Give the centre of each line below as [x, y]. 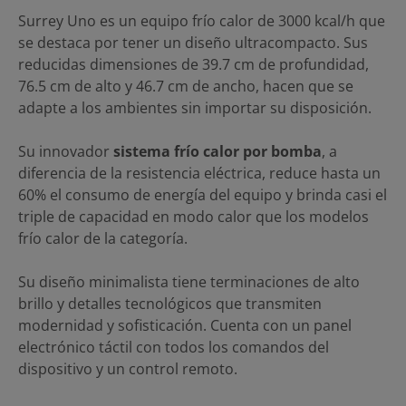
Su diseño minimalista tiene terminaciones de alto [189, 281]
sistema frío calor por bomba [217, 151]
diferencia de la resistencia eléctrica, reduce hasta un [199, 173]
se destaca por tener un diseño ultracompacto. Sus [193, 42]
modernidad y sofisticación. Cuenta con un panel [185, 325]
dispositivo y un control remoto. [128, 368]
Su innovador [66, 151]
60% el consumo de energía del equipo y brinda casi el [203, 194]
